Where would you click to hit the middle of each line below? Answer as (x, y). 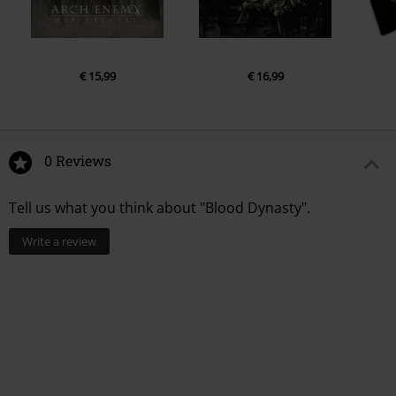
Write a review (59, 242)
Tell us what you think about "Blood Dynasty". (160, 208)
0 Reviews (78, 161)
